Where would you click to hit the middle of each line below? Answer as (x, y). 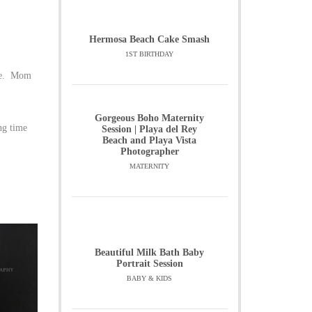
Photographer (149, 151)
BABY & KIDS (150, 278)
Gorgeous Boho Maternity (150, 118)
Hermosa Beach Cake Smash (150, 39)
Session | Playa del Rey (150, 129)
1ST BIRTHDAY (150, 54)
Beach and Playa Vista (150, 140)
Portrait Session (149, 264)
